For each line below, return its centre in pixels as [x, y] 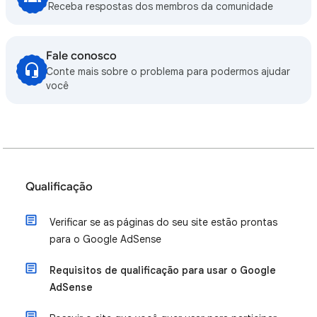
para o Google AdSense [105, 239]
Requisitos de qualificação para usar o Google [163, 270]
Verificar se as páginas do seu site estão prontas [163, 222]
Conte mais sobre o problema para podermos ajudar [168, 71]
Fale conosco [82, 56]
